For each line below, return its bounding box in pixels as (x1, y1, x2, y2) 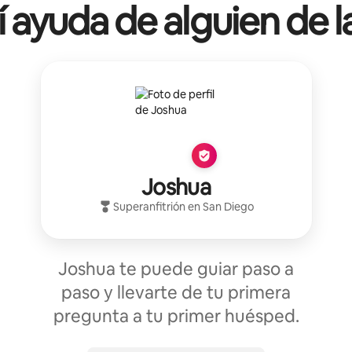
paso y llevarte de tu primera (61, 280, 291, 304)
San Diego (202, 199, 254, 214)
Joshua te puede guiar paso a (58, 257, 294, 280)
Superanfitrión (112, 199, 185, 214)
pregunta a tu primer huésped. (53, 304, 299, 328)
